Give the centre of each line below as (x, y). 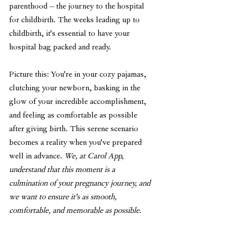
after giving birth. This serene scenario (75, 130)
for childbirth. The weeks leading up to (75, 21)
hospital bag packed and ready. (60, 48)
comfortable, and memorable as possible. (75, 211)
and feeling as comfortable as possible (74, 116)
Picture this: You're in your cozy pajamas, (79, 75)
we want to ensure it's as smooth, (64, 198)
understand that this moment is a (63, 171)
